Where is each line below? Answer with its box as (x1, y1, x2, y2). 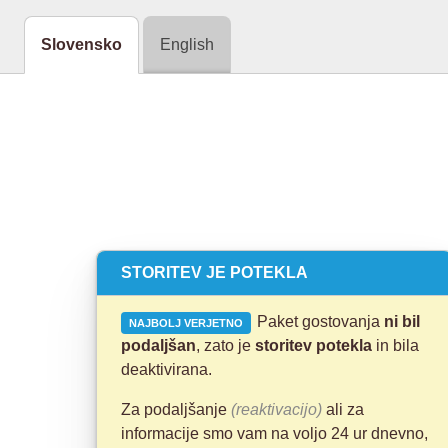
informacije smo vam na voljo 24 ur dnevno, (121, 425, 428, 442)
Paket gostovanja (253, 313, 384, 330)
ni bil (384, 313, 420, 330)
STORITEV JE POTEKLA (121, 264, 308, 281)
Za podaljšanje (121, 401, 231, 418)
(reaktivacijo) (231, 401, 322, 418)
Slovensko (41, 36, 122, 53)
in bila (372, 337, 419, 354)
